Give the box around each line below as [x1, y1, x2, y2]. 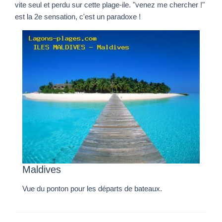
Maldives [22, 164, 61, 175]
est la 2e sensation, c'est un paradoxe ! [15, 13, 141, 21]
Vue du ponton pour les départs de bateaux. [22, 184, 162, 193]
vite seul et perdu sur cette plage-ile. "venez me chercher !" [15, 1, 205, 9]
